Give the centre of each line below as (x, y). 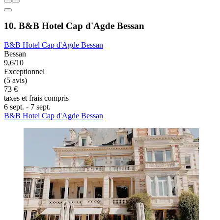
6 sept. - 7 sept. (27, 208)
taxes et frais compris (36, 199)
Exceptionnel (24, 172)
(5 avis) (15, 181)
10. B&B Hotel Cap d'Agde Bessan (74, 127)
